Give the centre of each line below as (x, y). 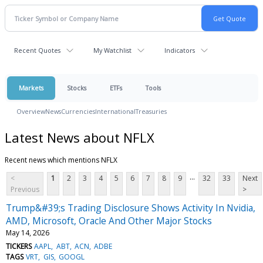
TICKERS (19, 246)
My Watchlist (112, 50)
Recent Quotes (37, 50)
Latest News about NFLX (80, 137)
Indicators (180, 50)
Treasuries (151, 111)
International (115, 111)
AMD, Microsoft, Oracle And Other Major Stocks (109, 220)
